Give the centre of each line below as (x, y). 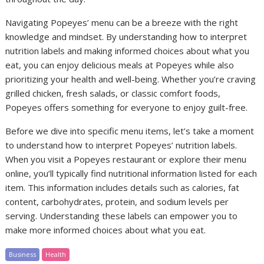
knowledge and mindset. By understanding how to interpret (126, 36)
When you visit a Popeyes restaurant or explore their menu (126, 159)
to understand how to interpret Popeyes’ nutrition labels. (121, 145)
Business (23, 254)
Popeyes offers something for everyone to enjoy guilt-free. (127, 107)
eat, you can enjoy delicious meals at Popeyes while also (120, 65)
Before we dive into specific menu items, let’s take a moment (130, 131)
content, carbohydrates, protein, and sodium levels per (117, 201)
